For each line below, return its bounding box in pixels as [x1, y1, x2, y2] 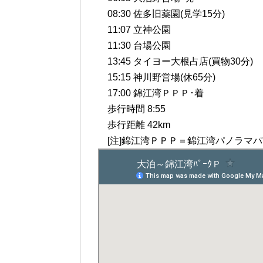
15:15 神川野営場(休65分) [98, 72, 215, 83]
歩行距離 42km [98, 120, 170, 130]
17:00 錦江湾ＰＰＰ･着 [98, 88, 204, 99]
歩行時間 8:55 [98, 104, 166, 114]
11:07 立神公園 [98, 25, 171, 35]
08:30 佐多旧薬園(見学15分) [98, 9, 225, 19]
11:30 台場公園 [98, 41, 171, 51]
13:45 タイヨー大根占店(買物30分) [98, 56, 253, 67]
